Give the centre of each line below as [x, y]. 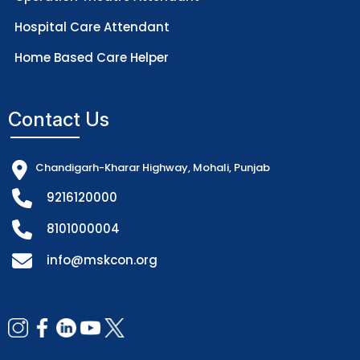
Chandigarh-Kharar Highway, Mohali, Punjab [153, 167]
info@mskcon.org [102, 260]
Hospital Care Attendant [92, 27]
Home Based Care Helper [92, 57]
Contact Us [59, 119]
